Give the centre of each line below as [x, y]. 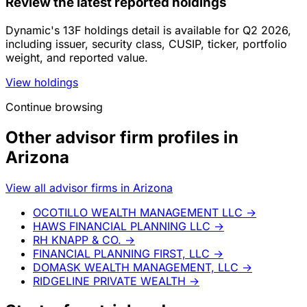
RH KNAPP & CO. [77, 240]
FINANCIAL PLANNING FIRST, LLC [121, 253]
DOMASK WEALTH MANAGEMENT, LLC [136, 267]
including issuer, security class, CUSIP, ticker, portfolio [146, 44]
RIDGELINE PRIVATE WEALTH [109, 281]
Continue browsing [54, 107]
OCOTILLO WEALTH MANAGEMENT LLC [138, 212]
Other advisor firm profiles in [122, 137]
